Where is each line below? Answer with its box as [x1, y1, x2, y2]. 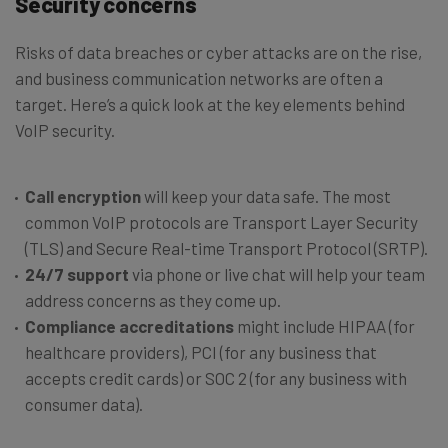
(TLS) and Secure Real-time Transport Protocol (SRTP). [25, 237, 428, 258]
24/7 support [25, 263, 129, 284]
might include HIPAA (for [237, 315, 415, 336]
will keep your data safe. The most [141, 185, 391, 206]
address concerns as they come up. [25, 289, 281, 310]
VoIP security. [15, 119, 115, 140]
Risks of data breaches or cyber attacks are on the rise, [15, 41, 422, 62]
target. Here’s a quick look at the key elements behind [15, 93, 405, 114]
